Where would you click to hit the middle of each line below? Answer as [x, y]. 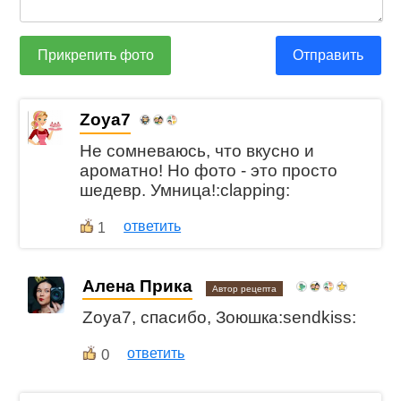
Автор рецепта [245, 289]
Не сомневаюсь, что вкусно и [197, 151]
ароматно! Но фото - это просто [209, 171]
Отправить [328, 55]
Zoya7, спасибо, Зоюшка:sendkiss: [220, 317]
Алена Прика [138, 286]
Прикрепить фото [95, 55]
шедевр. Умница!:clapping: [185, 191]
